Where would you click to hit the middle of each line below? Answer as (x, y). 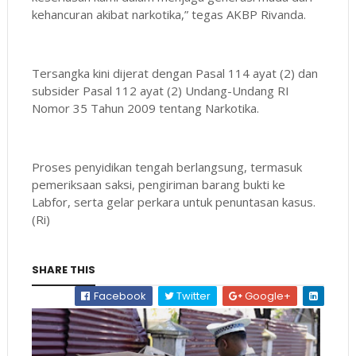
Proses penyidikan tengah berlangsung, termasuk (166, 166)
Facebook (119, 296)
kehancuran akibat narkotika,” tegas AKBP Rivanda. (168, 14)
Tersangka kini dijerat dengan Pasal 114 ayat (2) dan (174, 73)
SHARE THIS (63, 269)
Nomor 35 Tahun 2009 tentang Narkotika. (147, 108)
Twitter (193, 296)
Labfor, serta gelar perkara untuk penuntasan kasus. (173, 201)
